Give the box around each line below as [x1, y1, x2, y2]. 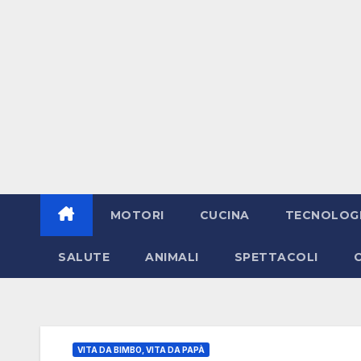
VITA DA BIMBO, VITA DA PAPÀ [77, 344, 205, 355]
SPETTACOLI [234, 249, 318, 264]
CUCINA [199, 207, 250, 222]
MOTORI [110, 207, 164, 222]
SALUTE [58, 249, 110, 264]
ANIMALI [145, 249, 199, 264]
